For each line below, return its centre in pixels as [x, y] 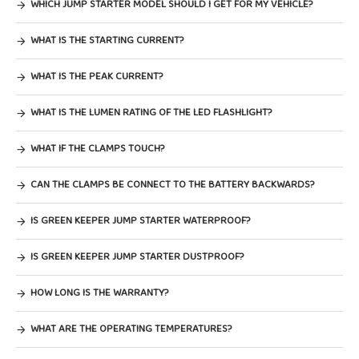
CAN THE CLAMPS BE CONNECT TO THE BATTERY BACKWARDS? [172, 185]
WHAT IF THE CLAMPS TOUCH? [97, 149]
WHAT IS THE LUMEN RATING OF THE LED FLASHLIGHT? [151, 113]
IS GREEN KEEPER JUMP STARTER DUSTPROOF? [137, 257]
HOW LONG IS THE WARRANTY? [99, 293]
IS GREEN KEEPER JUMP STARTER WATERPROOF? [140, 221]
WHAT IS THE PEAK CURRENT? [97, 77]
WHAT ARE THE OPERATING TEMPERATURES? [131, 329]
